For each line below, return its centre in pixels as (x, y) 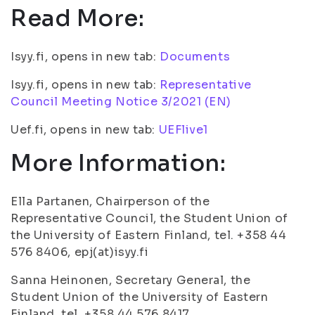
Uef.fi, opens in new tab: (85, 130)
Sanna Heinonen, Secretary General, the (131, 280)
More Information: (118, 163)
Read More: (78, 18)
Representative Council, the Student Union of (149, 218)
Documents (195, 57)
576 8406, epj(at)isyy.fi (80, 252)
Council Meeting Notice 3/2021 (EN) (121, 102)
